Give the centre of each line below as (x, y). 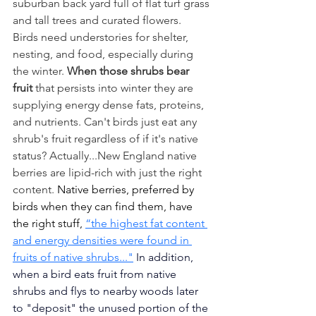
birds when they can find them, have (104, 207)
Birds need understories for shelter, (102, 37)
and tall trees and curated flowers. (100, 20)
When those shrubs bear (129, 71)
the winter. (40, 71)
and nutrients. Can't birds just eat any (106, 122)
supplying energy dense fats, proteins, (110, 105)
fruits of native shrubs (66, 257)
